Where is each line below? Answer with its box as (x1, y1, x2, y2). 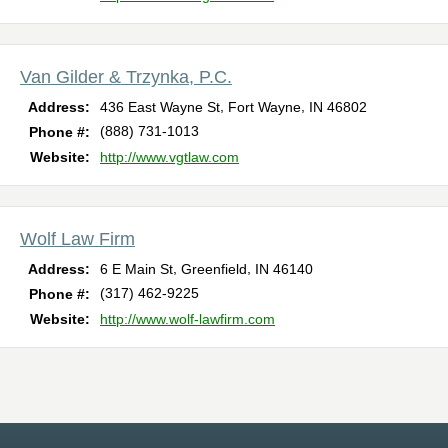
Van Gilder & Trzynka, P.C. (20, 67, 232, 88)
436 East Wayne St (100, 99, 220, 116)
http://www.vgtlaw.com (100, 149, 239, 166)
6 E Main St (100, 261, 173, 278)
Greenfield (181, 261, 247, 278)
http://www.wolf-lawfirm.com (100, 311, 275, 328)
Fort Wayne (228, 99, 301, 116)
